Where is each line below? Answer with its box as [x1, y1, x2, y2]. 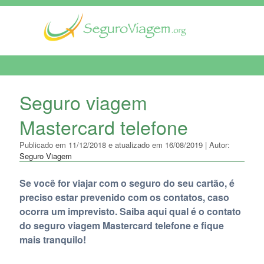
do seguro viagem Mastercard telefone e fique [19, 219, 224, 232]
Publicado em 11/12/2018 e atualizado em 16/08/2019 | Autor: [19, 139, 230, 150]
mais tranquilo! [19, 233, 86, 246]
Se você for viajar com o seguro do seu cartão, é [19, 176, 235, 190]
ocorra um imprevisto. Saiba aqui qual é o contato [19, 204, 241, 218]
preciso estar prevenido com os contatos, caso [19, 190, 229, 204]
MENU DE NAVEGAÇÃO [5, 78, 113, 91]
